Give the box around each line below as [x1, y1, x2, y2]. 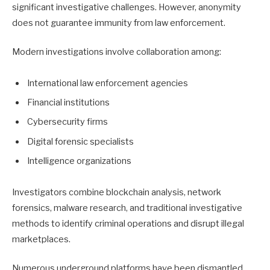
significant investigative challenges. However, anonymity [12, 1, 241, 13]
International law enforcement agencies [27, 77, 188, 89]
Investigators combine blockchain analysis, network [12, 186, 221, 198]
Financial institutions [27, 97, 110, 108]
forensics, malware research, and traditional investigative [12, 202, 242, 213]
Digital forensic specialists [27, 136, 134, 147]
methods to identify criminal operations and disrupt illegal [12, 218, 244, 229]
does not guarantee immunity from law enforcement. [12, 17, 225, 28]
